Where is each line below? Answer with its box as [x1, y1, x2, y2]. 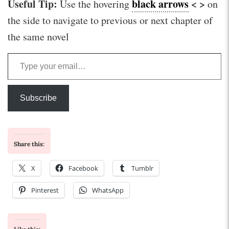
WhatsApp [92, 186, 124, 195]
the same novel [8, 30, 69, 44]
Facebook [68, 164, 98, 173]
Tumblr [131, 164, 153, 173]
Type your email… [7, 45, 41, 60]
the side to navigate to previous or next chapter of [8, 13, 213, 28]
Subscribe [20, 94, 57, 103]
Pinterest [31, 186, 59, 195]
